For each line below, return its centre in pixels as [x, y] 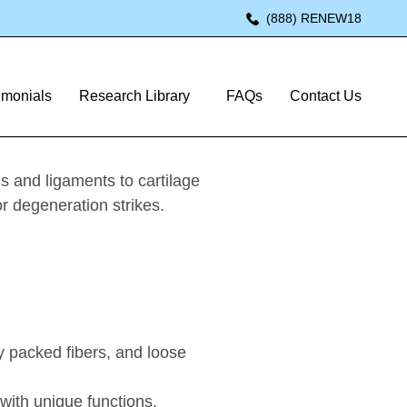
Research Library [134, 95]
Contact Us [325, 95]
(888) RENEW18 [314, 18]
